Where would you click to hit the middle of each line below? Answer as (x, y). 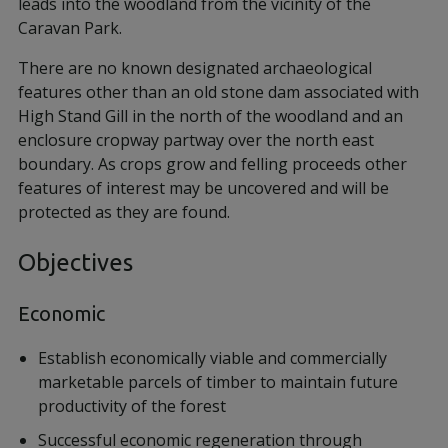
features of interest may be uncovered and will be (203, 188)
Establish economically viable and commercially (212, 358)
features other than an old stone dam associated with (218, 92)
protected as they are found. (124, 212)
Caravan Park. (70, 28)
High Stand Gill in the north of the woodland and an (210, 116)
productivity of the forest (132, 406)
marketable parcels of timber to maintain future (218, 382)
